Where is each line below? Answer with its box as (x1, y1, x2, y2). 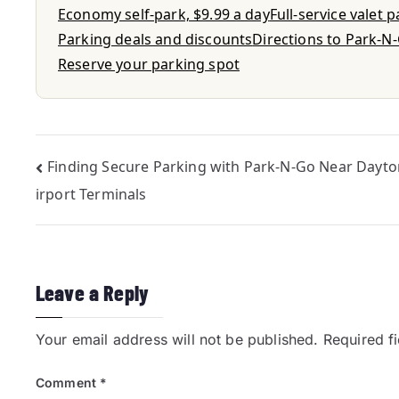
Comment (36, 375, 101, 391)
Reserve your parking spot (58, 54, 240, 74)
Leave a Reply (36, 280, 150, 306)
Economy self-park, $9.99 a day (58, 4, 270, 24)
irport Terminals (36, 184, 147, 205)
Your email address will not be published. (36, 330, 319, 349)
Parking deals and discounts (58, 29, 253, 49)
